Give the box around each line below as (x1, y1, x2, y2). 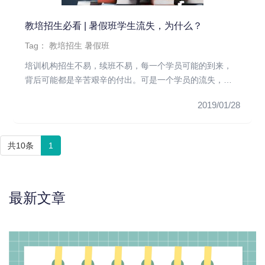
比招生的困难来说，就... (25, 89, 115, 99)
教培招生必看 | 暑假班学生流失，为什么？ (25, 20, 203, 31)
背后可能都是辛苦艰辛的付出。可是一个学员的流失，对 (25, 75, 232, 85)
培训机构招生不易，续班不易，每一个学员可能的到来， (25, 60, 232, 70)
